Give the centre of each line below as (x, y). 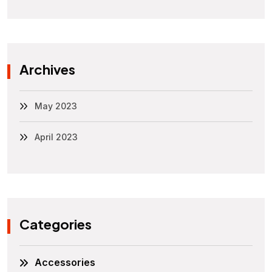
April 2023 (56, 137)
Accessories (65, 263)
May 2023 (56, 106)
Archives (47, 69)
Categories (56, 224)
